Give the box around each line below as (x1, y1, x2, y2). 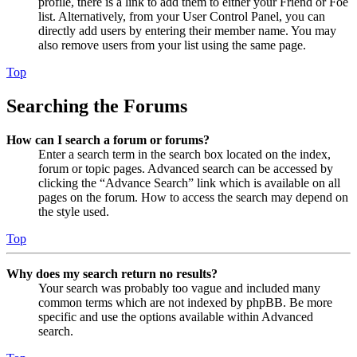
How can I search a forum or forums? (6, 132, 210, 147)
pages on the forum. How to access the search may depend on (38, 190, 348, 204)
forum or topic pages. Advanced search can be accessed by (38, 161, 333, 175)
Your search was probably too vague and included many (38, 280, 320, 295)
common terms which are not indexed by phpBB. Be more (38, 295, 332, 309)
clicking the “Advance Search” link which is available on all (38, 175, 340, 190)
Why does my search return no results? (6, 266, 218, 280)
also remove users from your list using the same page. (38, 37, 306, 52)
